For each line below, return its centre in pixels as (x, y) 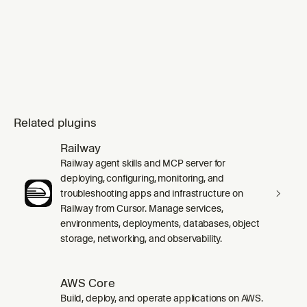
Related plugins (56, 122)
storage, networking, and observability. (142, 238)
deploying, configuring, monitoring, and (143, 178)
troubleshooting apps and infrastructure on (152, 193)
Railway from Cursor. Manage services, (142, 208)
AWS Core (88, 283)
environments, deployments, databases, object (160, 223)
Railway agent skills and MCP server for (143, 163)
